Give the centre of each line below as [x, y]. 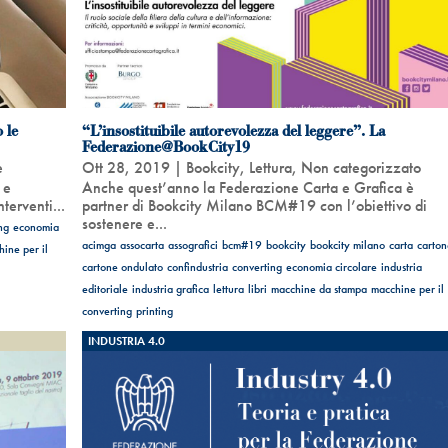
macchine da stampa [318, 289]
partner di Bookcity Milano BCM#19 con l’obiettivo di [254, 206]
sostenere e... [124, 224]
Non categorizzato [360, 168]
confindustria [197, 267]
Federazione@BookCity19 [165, 147]
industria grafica [170, 289]
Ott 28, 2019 [125, 168]
